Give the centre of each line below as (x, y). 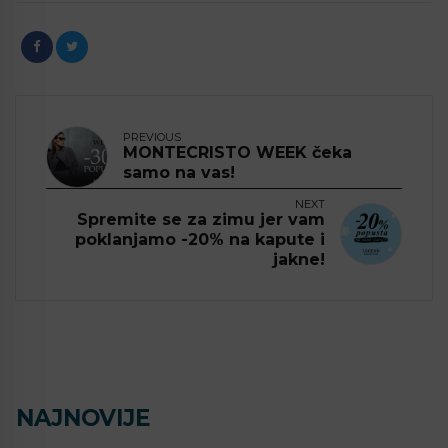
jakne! (299, 259)
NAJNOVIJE (83, 417)
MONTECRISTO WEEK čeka (237, 152)
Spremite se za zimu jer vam (201, 219)
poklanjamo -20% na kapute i (200, 239)
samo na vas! (179, 172)
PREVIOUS (152, 136)
